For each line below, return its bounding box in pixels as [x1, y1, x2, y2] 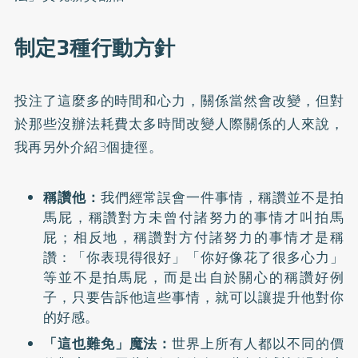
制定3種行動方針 [14, 31, 176, 65]
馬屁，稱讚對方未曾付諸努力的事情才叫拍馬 [42, 207, 344, 228]
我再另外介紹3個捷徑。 [14, 137, 163, 157]
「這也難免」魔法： [42, 332, 173, 354]
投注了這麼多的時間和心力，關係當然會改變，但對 [14, 90, 344, 111]
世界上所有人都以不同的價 [172, 332, 344, 354]
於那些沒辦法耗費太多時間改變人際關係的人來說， [14, 113, 344, 134]
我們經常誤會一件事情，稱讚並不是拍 [100, 187, 344, 208]
